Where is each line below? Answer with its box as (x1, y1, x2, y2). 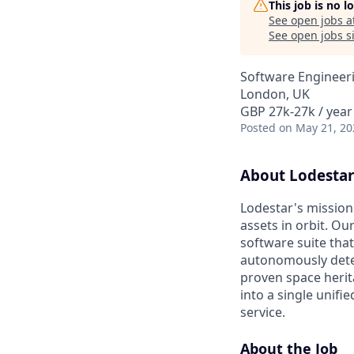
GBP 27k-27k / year (240, 103, 352, 120)
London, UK (240, 85, 310, 103)
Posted (240, 120, 276, 135)
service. (240, 303, 285, 321)
